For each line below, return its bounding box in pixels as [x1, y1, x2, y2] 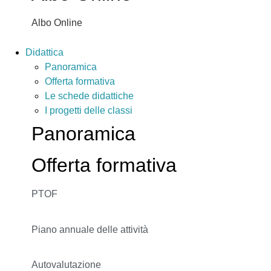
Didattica [25, 47, 64, 57]
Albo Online [31, 18, 82, 28]
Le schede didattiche [45, 91, 134, 102]
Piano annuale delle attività [31, 224, 148, 235]
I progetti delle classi [45, 105, 132, 116]
